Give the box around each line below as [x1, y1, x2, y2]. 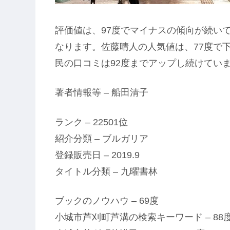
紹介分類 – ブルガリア [55, 133, 148, 144]
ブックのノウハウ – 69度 [55, 195, 159, 206]
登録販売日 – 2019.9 [55, 149, 140, 160]
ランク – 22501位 [55, 117, 128, 127]
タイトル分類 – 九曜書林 [55, 166, 158, 177]
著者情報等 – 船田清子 [55, 87, 148, 98]
